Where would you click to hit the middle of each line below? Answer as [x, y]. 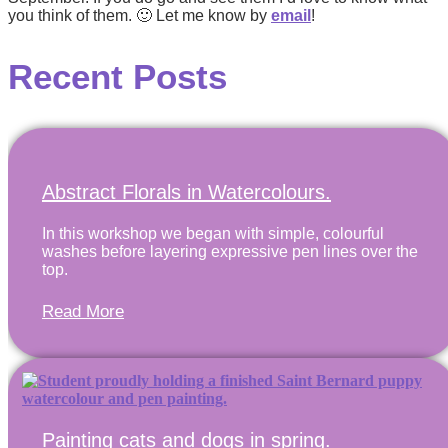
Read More [83, 311]
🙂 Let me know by [203, 15]
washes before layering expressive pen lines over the [230, 251]
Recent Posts [117, 76]
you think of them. [72, 15]
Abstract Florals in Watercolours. [186, 191]
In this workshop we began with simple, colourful [213, 233]
